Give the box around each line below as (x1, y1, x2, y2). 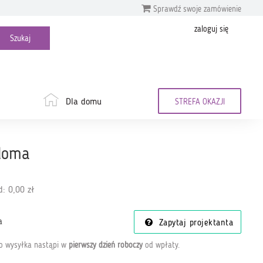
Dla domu (65, 97, 102, 107)
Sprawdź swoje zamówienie (151, 5, 241, 14)
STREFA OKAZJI (174, 98, 225, 106)
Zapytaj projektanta (156, 219, 233, 228)
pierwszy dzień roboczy (68, 241, 143, 249)
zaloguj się (194, 25, 228, 33)
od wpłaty (142, 241, 178, 249)
